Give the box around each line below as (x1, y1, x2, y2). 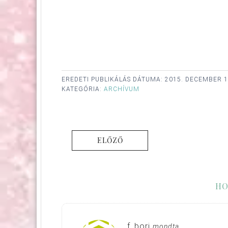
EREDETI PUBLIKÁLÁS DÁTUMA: (62, 75, 165, 83)
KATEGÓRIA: (62, 85, 104, 93)
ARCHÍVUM (104, 85, 139, 93)
